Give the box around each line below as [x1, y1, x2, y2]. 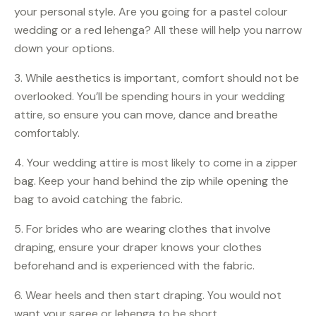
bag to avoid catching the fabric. [14, 192, 183, 207]
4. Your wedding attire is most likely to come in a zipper [14, 155, 298, 171]
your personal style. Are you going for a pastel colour [14, 4, 288, 20]
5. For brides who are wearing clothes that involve [14, 221, 271, 237]
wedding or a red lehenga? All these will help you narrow [14, 23, 302, 38]
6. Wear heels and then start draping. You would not [14, 288, 281, 303]
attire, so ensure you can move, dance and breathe [14, 107, 278, 123]
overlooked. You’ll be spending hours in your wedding [14, 89, 285, 104]
